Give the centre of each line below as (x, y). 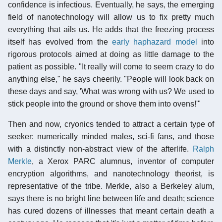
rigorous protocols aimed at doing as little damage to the (111, 54)
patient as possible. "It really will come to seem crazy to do (111, 66)
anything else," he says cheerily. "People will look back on (111, 79)
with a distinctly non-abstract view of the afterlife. (100, 149)
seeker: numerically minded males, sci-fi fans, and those (111, 136)
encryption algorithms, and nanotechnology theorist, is (111, 173)
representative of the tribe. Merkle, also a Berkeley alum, (111, 186)
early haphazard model (154, 42)
